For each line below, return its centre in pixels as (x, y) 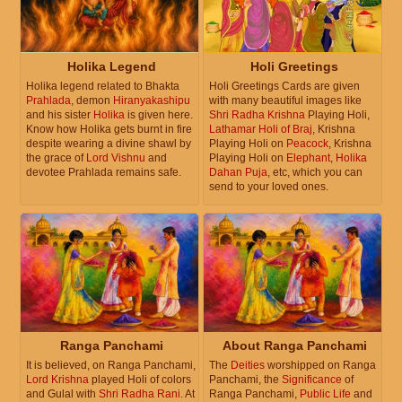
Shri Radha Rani (140, 393)
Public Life (325, 393)
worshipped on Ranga (320, 365)
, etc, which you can (315, 172)
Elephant (308, 157)
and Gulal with (62, 393)
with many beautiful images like (285, 100)
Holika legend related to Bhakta (103, 86)
